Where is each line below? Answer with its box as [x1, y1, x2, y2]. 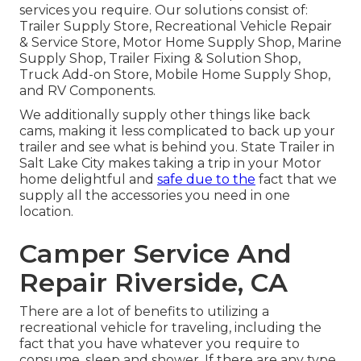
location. [19, 204, 73, 220]
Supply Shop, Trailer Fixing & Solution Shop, [19, 51, 301, 67]
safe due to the [157, 172, 255, 188]
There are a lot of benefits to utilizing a [19, 304, 269, 320]
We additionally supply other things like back [19, 107, 310, 123]
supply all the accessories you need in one [19, 188, 290, 204]
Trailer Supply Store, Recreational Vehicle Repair [19, 19, 332, 35]
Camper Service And [19, 238, 292, 270]
